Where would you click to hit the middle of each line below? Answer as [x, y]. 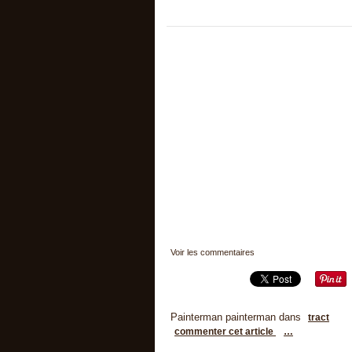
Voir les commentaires [213, 253]
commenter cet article [225, 332]
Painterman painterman [223, 317]
